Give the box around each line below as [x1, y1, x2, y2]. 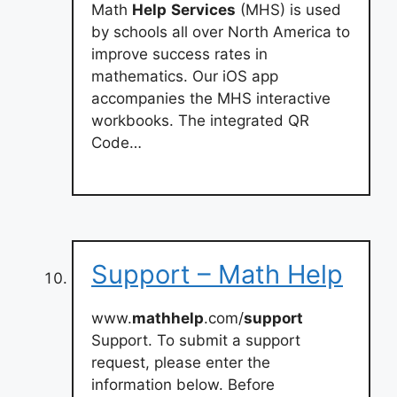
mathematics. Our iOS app [91, 66, 278, 85]
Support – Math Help [91, 259, 343, 290]
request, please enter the [91, 354, 270, 371]
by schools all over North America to [91, 22, 350, 41]
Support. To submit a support [91, 331, 300, 349]
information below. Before [91, 376, 275, 393]
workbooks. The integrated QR [91, 111, 309, 129]
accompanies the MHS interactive [91, 89, 331, 107]
